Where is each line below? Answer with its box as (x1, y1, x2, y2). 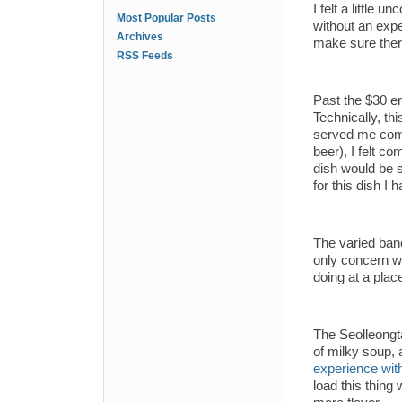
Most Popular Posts (117, 12, 216, 24)
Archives (117, 31, 163, 43)
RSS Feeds (117, 49, 173, 62)
